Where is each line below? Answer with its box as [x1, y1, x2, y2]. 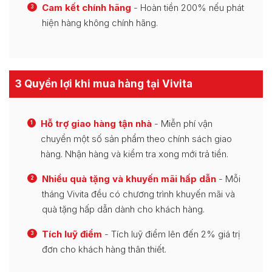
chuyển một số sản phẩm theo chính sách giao [41, 132, 232, 144]
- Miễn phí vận [152, 117, 212, 129]
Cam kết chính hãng [42, 1, 131, 13]
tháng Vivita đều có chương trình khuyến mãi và [42, 188, 235, 200]
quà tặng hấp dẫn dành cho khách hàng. [42, 203, 205, 215]
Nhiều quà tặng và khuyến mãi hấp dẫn [42, 172, 216, 185]
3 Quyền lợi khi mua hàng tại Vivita [15, 77, 192, 90]
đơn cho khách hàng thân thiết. [42, 243, 166, 255]
